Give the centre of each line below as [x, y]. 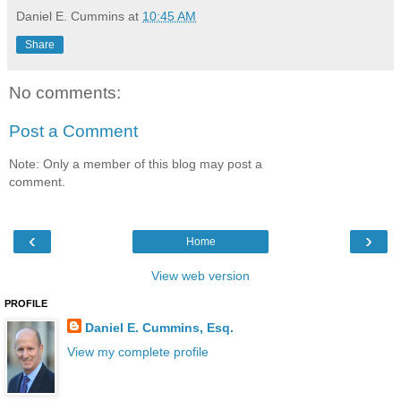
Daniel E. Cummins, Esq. [159, 327]
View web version [200, 275]
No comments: [65, 92]
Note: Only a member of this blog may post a [136, 163]
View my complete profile [137, 352]
